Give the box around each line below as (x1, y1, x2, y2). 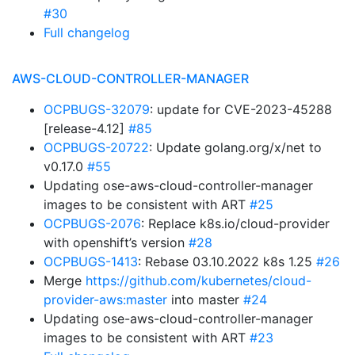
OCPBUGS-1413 (44, 254, 138, 269)
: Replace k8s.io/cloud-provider (141, 216, 330, 231)
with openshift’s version (44, 235, 189, 250)
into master (167, 292, 243, 307)
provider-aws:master (44, 292, 167, 307)
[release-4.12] (44, 120, 128, 136)
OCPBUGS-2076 (44, 216, 141, 231)
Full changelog (44, 25, 130, 40)
